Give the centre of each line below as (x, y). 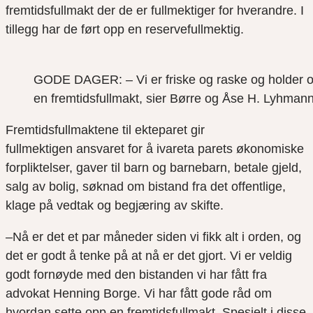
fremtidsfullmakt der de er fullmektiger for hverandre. (153, 11)
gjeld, (287, 168)
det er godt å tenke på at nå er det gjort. (118, 256)
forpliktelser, (41, 168)
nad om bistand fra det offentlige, (194, 187)
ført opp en (111, 30)
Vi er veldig (261, 256)
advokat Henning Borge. (75, 294)
